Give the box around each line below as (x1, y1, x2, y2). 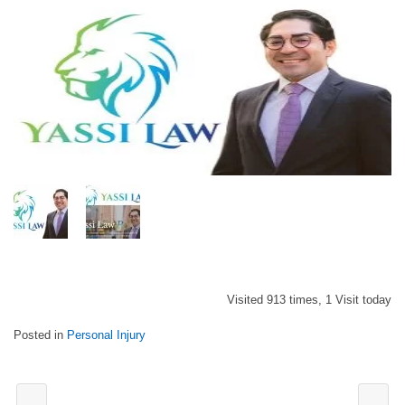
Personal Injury (67, 327, 146, 342)
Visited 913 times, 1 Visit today (227, 292, 391, 306)
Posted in (14, 327, 67, 342)
